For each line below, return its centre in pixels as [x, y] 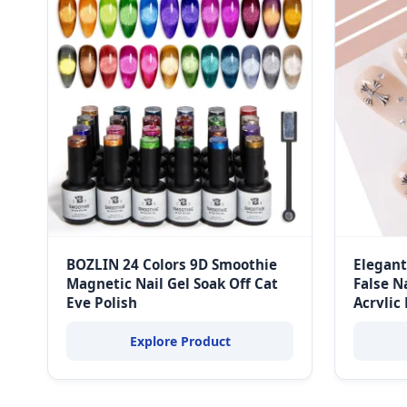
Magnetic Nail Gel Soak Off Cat [172, 283]
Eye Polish [102, 303]
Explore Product [180, 341]
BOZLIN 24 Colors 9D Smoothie [172, 264]
